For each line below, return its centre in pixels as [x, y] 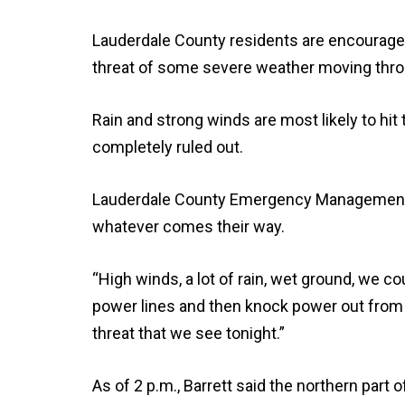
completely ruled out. [168, 146]
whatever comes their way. [188, 226]
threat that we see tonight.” [188, 333]
